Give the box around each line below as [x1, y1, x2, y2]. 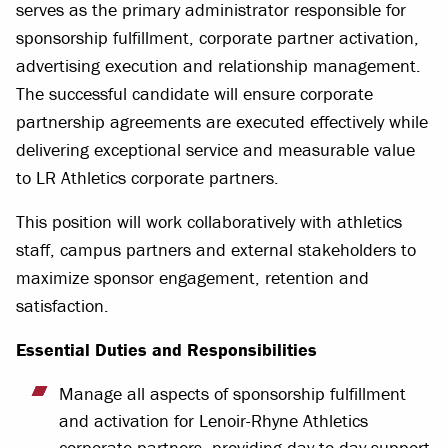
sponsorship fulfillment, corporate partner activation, [16, 26, 419, 49]
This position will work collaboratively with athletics [16, 210, 402, 233]
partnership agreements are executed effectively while [16, 110, 428, 133]
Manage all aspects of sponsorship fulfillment [59, 382, 406, 405]
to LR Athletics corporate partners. [16, 166, 284, 189]
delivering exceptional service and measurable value [16, 138, 415, 161]
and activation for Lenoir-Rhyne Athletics [59, 409, 368, 432]
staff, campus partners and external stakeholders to [16, 238, 416, 261]
